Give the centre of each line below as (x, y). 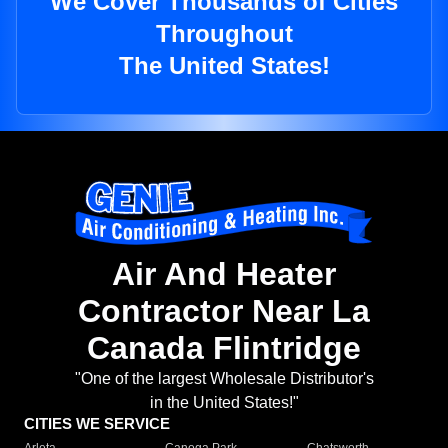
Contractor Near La (224, 311)
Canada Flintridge (224, 348)
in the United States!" (224, 403)
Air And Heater (224, 274)
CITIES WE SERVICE (97, 424)
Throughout (224, 34)
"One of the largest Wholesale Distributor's (224, 379)
